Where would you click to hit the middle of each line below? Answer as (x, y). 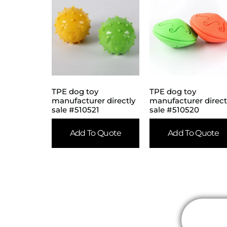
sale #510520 (175, 110)
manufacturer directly (93, 101)
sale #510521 (75, 110)
